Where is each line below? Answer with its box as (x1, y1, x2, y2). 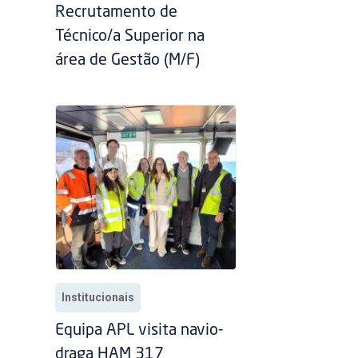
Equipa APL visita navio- (55, 323, 225, 340)
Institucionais (62, 291, 135, 304)
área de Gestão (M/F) (55, 53, 201, 70)
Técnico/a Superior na (55, 29, 205, 46)
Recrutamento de (55, 5, 178, 22)
